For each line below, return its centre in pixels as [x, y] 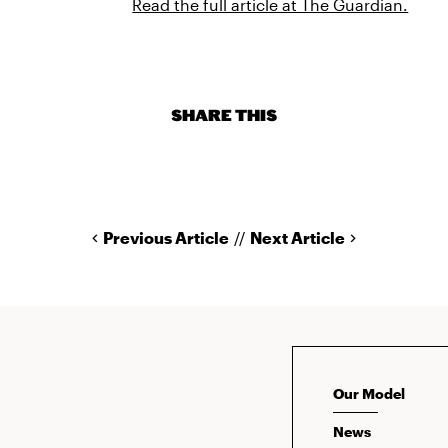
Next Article [297, 237]
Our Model [368, 393]
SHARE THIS [223, 114]
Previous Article [166, 237]
